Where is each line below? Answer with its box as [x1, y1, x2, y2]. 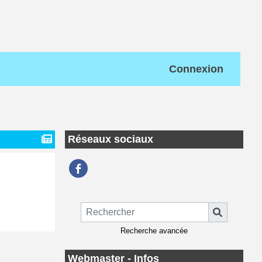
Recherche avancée [120, 226, 188, 235]
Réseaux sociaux [68, 133, 153, 145]
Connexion [169, 63, 223, 75]
